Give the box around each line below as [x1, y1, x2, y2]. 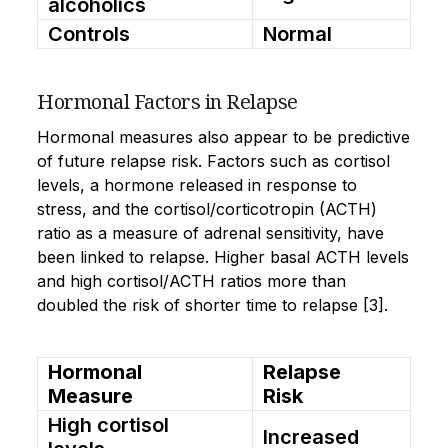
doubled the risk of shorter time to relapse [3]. [37, 294, 388, 315]
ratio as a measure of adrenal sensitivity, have [37, 222, 384, 243]
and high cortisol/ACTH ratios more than [37, 270, 346, 291]
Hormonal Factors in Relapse [37, 87, 298, 115]
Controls [48, 21, 130, 46]
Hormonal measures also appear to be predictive [37, 126, 410, 147]
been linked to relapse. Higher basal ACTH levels [37, 246, 409, 267]
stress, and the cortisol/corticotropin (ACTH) [37, 198, 377, 219]
